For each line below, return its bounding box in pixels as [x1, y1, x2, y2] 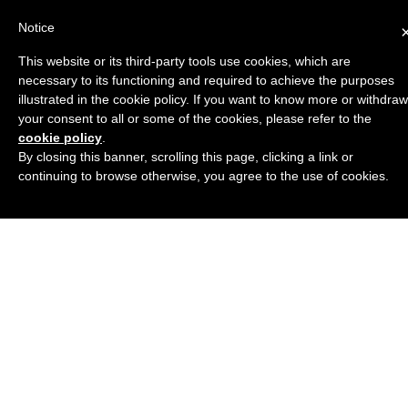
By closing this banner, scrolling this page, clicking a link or [18, 149, 353, 164]
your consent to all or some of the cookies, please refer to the [18, 111, 372, 126]
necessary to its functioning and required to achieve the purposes [18, 73, 394, 87]
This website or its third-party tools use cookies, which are [18, 54, 351, 68]
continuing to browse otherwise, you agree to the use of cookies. [18, 168, 389, 183]
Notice [18, 20, 55, 35]
